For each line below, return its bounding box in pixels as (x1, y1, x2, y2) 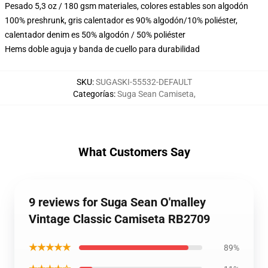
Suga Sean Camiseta (117, 89, 194, 99)
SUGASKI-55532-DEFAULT (95, 77, 192, 87)
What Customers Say (78, 145, 190, 159)
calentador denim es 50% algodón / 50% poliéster (5, 30, 185, 39)
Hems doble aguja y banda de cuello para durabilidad (5, 44, 200, 54)
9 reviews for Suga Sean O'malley (29, 195, 206, 209)
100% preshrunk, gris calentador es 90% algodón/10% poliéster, (5, 16, 237, 25)
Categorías (72, 89, 114, 99)
